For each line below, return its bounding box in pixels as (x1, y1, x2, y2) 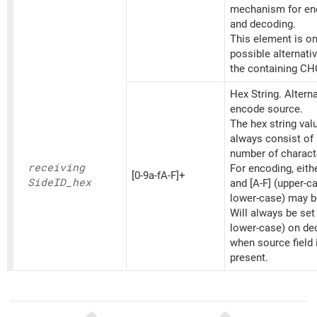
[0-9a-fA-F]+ (132, 169, 185, 183)
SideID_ (28, 176, 72, 190)
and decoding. (230, 18, 296, 31)
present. (230, 251, 268, 265)
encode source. (230, 103, 303, 116)
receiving (28, 161, 85, 175)
